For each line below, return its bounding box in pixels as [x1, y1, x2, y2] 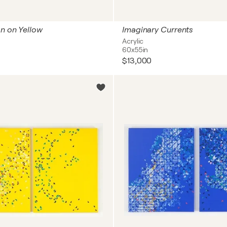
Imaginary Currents [122, 25, 194, 34]
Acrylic [122, 37, 144, 45]
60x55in [122, 46, 148, 54]
